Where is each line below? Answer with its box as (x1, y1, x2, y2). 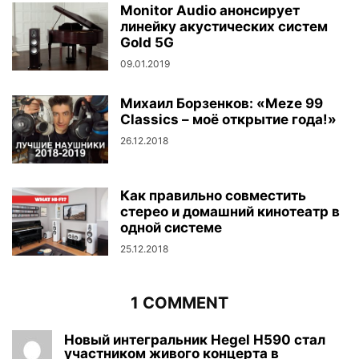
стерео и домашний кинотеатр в (120, 203, 340, 220)
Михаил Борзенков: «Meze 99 (120, 95, 323, 111)
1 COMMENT (131, 292, 228, 313)
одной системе (120, 219, 222, 236)
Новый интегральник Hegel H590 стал (64, 331, 325, 348)
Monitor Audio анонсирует (120, 2, 300, 18)
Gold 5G (120, 34, 174, 50)
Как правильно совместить (120, 187, 306, 204)
